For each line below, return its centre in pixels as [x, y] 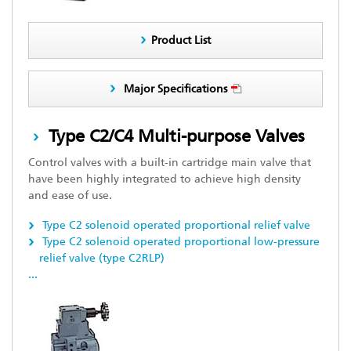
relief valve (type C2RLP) [102, 258]
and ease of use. [70, 195]
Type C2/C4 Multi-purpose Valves [174, 136]
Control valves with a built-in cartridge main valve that [170, 163]
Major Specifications [175, 89]
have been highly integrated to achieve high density [165, 179]
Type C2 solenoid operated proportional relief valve [175, 225]
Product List [181, 40]
